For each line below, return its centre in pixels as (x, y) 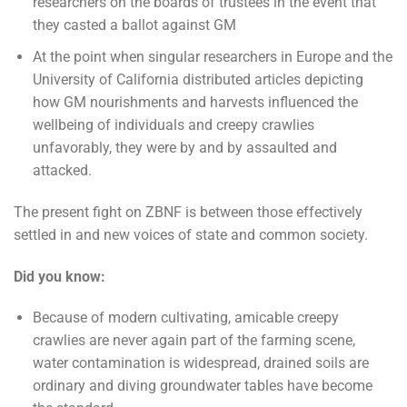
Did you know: (60, 276)
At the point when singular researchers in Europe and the (212, 56)
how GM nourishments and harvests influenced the (195, 102)
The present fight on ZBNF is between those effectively (188, 212)
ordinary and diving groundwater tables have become (202, 386)
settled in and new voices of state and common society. (191, 234)
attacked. (62, 170)
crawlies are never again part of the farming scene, (194, 341)
